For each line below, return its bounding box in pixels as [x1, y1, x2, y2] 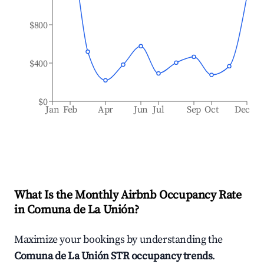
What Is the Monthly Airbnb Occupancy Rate [14, 188, 242, 203]
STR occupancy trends [108, 249, 213, 263]
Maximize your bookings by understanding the [14, 233, 223, 246]
